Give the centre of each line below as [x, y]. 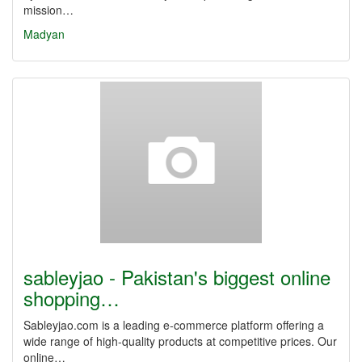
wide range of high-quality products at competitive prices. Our [180, 341]
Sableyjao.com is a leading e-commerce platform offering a [174, 325]
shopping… [72, 298]
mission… [48, 10]
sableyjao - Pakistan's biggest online [177, 277]
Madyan [44, 34]
